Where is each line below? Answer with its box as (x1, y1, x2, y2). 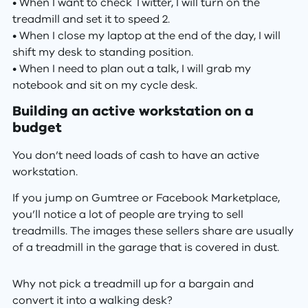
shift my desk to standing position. (12, 44, 193, 60)
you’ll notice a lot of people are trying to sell (12, 207, 243, 223)
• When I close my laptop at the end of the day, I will (12, 27, 280, 43)
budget (12, 118, 62, 137)
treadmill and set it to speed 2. (12, 11, 170, 27)
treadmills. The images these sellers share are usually (12, 223, 294, 239)
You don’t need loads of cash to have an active (12, 147, 259, 163)
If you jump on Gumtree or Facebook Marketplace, (12, 190, 280, 206)
